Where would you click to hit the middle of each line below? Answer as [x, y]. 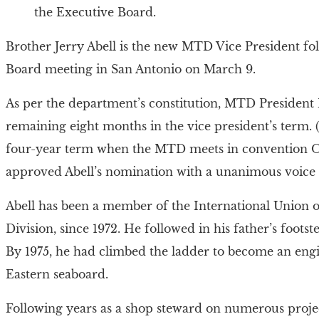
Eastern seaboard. [57, 274]
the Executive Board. [95, 12]
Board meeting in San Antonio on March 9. [131, 69]
